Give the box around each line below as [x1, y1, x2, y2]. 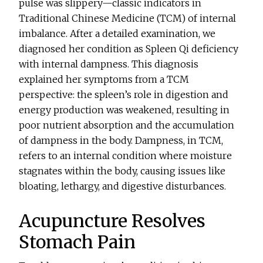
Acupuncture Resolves [19, 210, 206, 232]
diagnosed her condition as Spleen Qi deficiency [19, 43, 239, 55]
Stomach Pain [19, 231, 136, 254]
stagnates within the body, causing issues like [19, 165, 226, 177]
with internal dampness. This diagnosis [19, 58, 199, 70]
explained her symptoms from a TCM [19, 73, 190, 86]
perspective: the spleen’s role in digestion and [19, 89, 229, 101]
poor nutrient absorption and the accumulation [19, 119, 235, 131]
